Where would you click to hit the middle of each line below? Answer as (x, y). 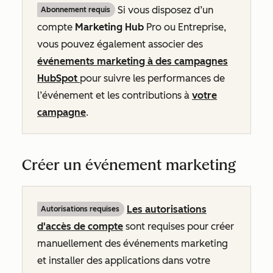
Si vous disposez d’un (164, 10)
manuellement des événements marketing (133, 243)
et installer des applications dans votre (124, 261)
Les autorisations (167, 209)
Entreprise (201, 27)
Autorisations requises (80, 209)
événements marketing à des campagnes (133, 61)
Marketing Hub (111, 27)
